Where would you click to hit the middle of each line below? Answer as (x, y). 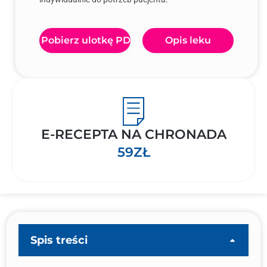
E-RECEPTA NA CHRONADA (133, 134)
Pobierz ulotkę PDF (89, 40)
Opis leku (188, 40)
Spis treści (59, 240)
